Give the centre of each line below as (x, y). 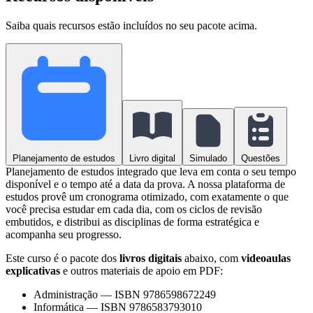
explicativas (33, 270)
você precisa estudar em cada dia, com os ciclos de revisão (134, 209)
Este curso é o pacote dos (63, 258)
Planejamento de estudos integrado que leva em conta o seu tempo (151, 171)
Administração (66, 294)
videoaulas (266, 258)
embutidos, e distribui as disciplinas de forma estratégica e (132, 221)
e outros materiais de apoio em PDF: (141, 270)
